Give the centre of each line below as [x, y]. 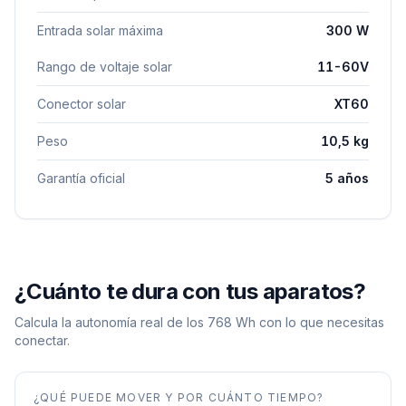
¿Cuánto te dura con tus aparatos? [190, 291]
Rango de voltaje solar [105, 67]
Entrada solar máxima [100, 30]
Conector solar [82, 104]
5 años [347, 178]
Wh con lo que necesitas [308, 322]
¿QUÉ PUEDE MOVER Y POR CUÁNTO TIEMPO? [179, 397]
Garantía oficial [81, 178]
